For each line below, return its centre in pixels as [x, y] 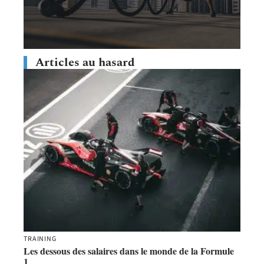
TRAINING [40, 239]
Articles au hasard [85, 63]
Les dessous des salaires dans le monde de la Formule [129, 251]
